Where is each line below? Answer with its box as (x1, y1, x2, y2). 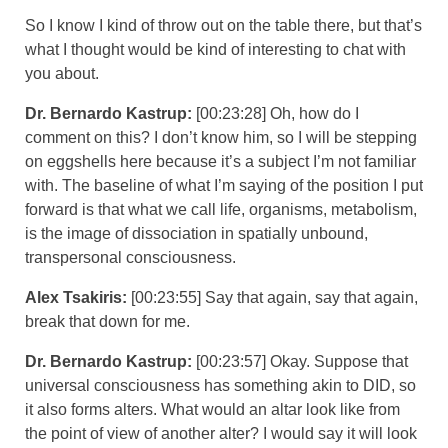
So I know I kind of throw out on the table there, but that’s (25, 16, 422, 34)
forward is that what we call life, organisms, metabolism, (25, 200, 417, 218)
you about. (25, 64, 99, 82)
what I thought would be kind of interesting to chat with (25, 40, 406, 58)
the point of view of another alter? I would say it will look (25, 424, 417, 442)
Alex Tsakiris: (25, 288, 131, 306)
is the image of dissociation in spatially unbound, (25, 224, 368, 242)
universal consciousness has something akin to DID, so (25, 376, 416, 394)
